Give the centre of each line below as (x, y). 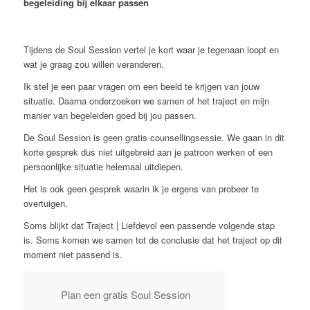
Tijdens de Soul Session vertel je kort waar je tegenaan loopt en (151, 49)
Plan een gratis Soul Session (124, 295)
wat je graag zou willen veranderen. (93, 64)
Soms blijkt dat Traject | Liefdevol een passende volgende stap (149, 226)
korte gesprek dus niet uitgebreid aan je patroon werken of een (148, 152)
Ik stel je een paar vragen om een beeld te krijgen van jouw (141, 86)
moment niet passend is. (73, 255)
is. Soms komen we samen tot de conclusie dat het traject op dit (153, 240)
